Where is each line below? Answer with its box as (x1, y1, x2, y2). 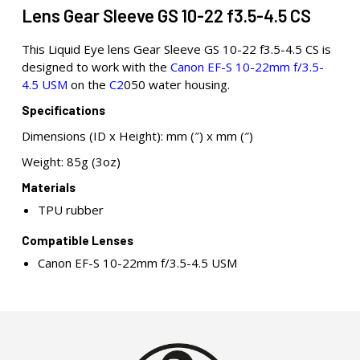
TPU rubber (37, 202, 104, 218)
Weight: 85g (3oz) (21, 153, 121, 170)
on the (67, 76, 109, 92)
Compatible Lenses (21, 233, 133, 247)
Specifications (21, 103, 105, 117)
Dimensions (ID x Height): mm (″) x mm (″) (21, 128, 253, 144)
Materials (21, 180, 76, 194)
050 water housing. (123, 76, 230, 92)
